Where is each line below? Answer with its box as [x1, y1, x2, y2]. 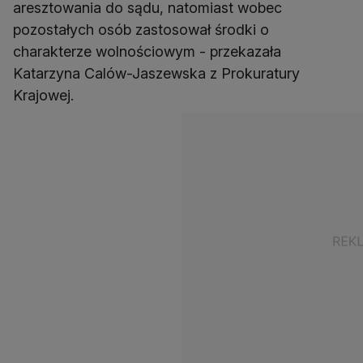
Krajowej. [13, 87, 74, 105]
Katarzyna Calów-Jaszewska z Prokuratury [13, 65, 300, 83]
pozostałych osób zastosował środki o [13, 21, 269, 39]
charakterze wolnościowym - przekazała [13, 43, 281, 61]
